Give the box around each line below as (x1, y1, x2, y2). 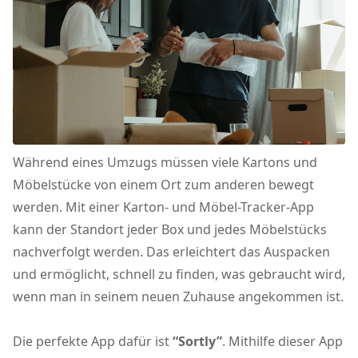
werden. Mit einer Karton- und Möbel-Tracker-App (13, 198, 314, 217)
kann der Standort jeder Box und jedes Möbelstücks (13, 221, 327, 239)
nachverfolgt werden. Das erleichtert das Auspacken (13, 243, 330, 261)
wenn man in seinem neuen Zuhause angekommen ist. (13, 288, 344, 306)
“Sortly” (173, 332, 222, 351)
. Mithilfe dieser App (222, 332, 343, 351)
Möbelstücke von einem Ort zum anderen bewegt (13, 176, 314, 194)
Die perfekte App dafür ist (13, 332, 173, 351)
